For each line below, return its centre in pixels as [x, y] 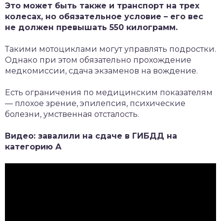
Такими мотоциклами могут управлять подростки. [110, 49]
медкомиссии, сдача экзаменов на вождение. [101, 71]
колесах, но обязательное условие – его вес [104, 16]
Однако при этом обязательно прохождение [98, 60]
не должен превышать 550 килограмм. [91, 27]
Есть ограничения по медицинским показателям [109, 92]
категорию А [33, 147]
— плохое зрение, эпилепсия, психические [95, 103]
